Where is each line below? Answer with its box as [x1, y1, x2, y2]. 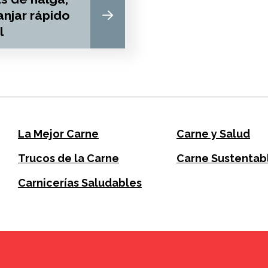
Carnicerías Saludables [18, 176, 142, 189]
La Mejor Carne [18, 127, 99, 140]
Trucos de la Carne [18, 152, 119, 165]
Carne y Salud [176, 127, 250, 140]
